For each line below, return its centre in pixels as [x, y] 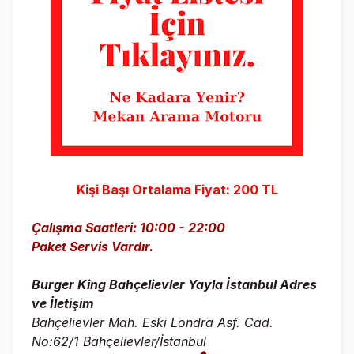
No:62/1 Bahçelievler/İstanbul [119, 341]
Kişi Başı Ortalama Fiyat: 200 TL [177, 190]
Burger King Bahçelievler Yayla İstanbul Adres [174, 284]
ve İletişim [63, 303]
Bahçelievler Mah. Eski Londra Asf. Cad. [153, 322]
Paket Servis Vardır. [92, 247]
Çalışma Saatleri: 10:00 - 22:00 [128, 228]
